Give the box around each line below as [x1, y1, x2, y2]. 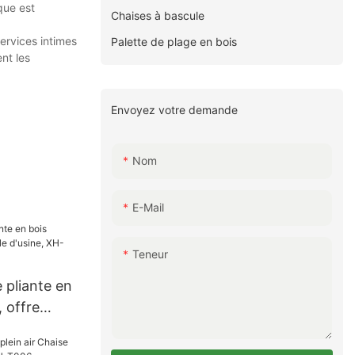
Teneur [132, 247, 169, 261]
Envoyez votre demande [111, 102, 239, 116]
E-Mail [132, 200, 165, 215]
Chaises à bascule [111, 8, 205, 22]
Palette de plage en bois [111, 34, 238, 48]
